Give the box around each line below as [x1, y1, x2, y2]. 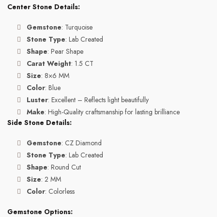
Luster [27, 95, 48, 105]
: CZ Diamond [62, 138, 102, 148]
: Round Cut [47, 162, 81, 172]
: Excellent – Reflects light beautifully [48, 95, 149, 105]
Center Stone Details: [7, 2, 80, 12]
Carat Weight [27, 59, 71, 68]
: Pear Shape [47, 46, 83, 56]
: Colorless [45, 186, 75, 196]
